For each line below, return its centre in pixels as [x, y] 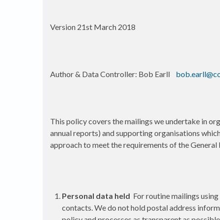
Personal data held [96, 196]
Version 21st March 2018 [93, 27]
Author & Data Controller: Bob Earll [113, 74]
